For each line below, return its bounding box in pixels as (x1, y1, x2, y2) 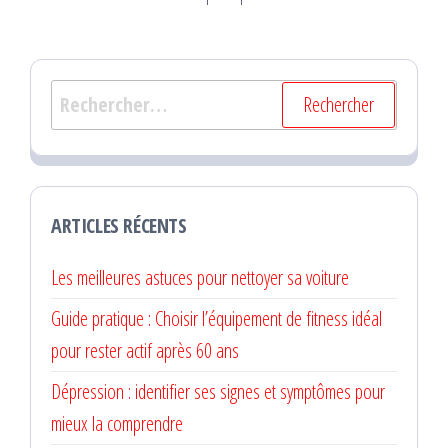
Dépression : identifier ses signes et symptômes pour (51, 377, 385, 405)
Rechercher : (50, 80, 150, 108)
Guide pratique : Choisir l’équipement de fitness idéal (51, 304, 382, 332)
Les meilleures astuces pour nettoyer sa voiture (51, 263, 349, 291)
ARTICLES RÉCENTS (51, 211, 187, 239)
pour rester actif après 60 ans (51, 336, 239, 364)
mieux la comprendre (51, 409, 183, 437)
